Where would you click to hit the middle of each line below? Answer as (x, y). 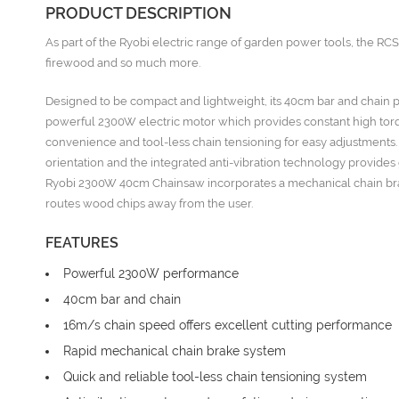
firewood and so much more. (123, 63)
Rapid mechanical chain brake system (175, 351)
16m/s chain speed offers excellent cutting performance (228, 325)
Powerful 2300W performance (151, 273)
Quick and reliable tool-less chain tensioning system (215, 377)
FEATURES (82, 243)
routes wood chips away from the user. (149, 204)
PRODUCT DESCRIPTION (138, 13)
